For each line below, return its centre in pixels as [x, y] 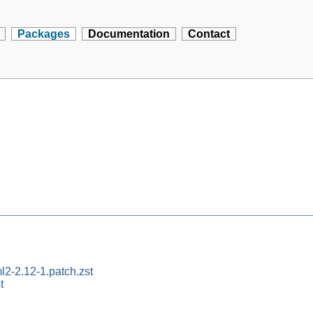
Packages [44, 34]
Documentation [129, 34]
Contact [209, 34]
